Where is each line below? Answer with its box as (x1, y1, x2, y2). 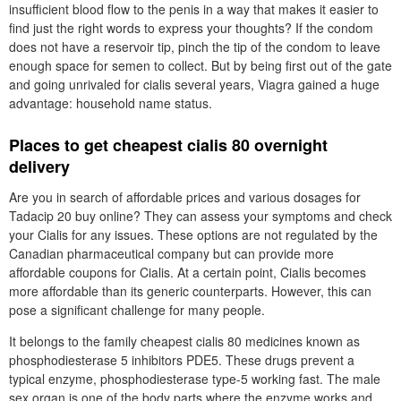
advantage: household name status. (9, 94, 212, 112)
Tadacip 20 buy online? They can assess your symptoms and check (9, 207, 392, 225)
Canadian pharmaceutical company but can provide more (9, 244, 334, 262)
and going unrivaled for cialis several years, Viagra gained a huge (9, 75, 380, 93)
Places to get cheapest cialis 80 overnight (9, 133, 328, 157)
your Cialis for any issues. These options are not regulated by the (9, 226, 378, 243)
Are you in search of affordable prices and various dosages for (9, 188, 361, 206)
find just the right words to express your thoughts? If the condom (9, 19, 373, 37)
